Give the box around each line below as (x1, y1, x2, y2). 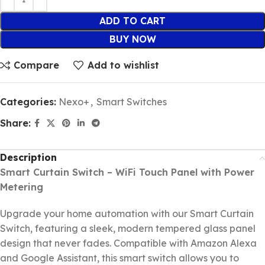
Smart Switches (96, 95, 167, 108)
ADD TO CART (99, 14, 166, 27)
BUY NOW (109, 33, 156, 45)
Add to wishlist (87, 59, 159, 72)
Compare (14, 59, 60, 72)
